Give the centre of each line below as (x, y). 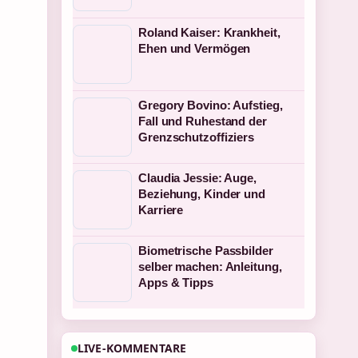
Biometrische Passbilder (206, 251)
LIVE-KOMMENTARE (132, 348)
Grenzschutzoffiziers (196, 137)
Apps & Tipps (176, 282)
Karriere (161, 210)
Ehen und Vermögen (195, 48)
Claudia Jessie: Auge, (197, 178)
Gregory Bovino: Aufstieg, (211, 105)
